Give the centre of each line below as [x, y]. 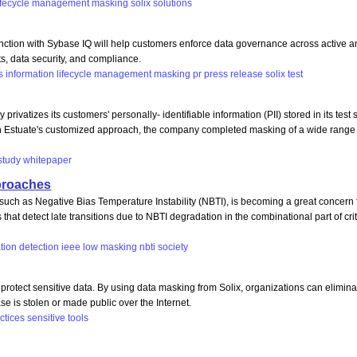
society [173, 247]
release [247, 74]
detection [39, 247]
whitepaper [48, 161]
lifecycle [75, 74]
